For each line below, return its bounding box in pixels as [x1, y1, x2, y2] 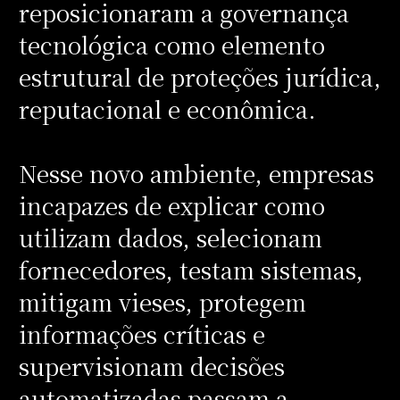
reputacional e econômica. [18, 92, 322, 125]
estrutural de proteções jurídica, [18, 60, 381, 93]
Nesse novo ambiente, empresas [18, 156, 374, 189]
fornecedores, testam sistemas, [18, 253, 363, 286]
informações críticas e [18, 317, 265, 350]
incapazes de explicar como [18, 188, 325, 221]
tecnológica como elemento [18, 28, 325, 61]
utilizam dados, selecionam [18, 221, 322, 254]
